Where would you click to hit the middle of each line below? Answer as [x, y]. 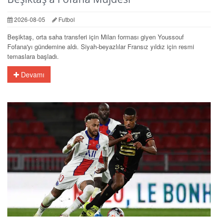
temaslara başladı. [33, 56]
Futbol [66, 19]
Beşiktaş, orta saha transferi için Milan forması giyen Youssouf [96, 36]
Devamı [32, 74]
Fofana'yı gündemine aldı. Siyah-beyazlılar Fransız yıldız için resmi [101, 46]
